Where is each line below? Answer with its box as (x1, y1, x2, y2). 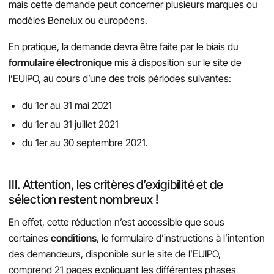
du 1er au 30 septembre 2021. (22, 136, 149, 149)
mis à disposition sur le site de (112, 56, 242, 69)
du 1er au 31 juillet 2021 (22, 117, 119, 130)
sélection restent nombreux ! (9, 192, 158, 207)
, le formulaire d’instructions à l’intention (97, 232, 265, 245)
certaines (9, 232, 51, 245)
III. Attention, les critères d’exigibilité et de (9, 177, 223, 193)
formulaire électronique (9, 56, 112, 69)
